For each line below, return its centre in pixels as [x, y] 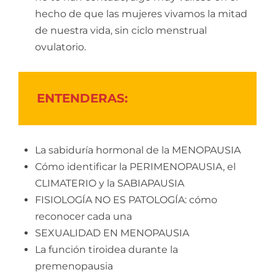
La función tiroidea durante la [107, 250]
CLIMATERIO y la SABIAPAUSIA [110, 184]
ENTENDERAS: [82, 99]
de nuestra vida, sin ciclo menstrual [121, 31]
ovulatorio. [60, 47]
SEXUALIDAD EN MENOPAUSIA [112, 233]
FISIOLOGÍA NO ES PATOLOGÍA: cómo [126, 200]
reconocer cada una [83, 217]
